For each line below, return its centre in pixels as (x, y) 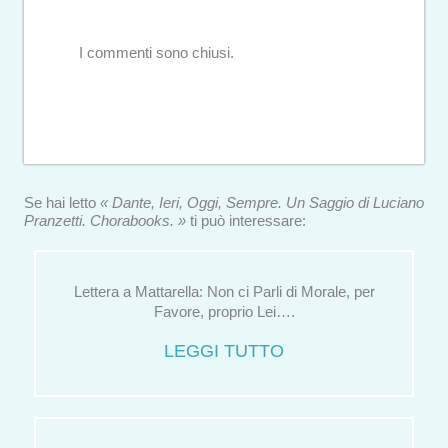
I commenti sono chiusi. (156, 52)
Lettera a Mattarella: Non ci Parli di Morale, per (224, 291)
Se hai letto (62, 202)
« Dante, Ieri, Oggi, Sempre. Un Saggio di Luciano (262, 202)
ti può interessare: (246, 220)
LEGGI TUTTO (224, 350)
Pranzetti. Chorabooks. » (105, 220)
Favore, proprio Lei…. (224, 311)
